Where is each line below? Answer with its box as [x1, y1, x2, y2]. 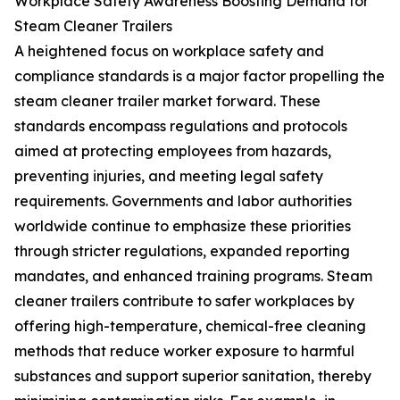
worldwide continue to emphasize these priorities [14, 217, 351, 236]
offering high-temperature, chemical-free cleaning [14, 317, 366, 336]
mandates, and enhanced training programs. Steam [14, 267, 372, 286]
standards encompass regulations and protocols [14, 117, 347, 136]
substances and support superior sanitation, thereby [14, 367, 371, 386]
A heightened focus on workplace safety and [14, 42, 324, 61]
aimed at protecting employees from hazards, [14, 142, 331, 161]
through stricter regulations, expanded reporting [14, 242, 350, 261]
